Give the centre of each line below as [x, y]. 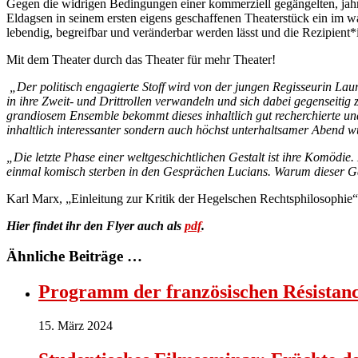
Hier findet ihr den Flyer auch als [95, 225]
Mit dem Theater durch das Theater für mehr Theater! [141, 59]
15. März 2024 [76, 326]
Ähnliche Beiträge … [74, 257]
